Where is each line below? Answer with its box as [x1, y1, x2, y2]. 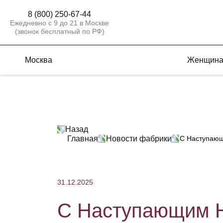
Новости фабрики [106, 134, 172, 143]
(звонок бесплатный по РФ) [14, 27, 105, 35]
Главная [67, 134, 98, 143]
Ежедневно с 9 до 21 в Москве [10, 18, 109, 27]
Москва [25, 55, 52, 64]
